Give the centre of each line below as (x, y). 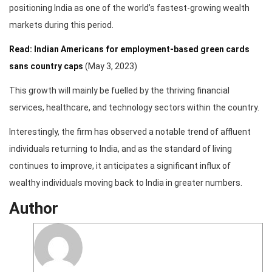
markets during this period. (61, 25)
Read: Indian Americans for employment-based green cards (129, 49)
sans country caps (46, 66)
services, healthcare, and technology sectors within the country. (134, 108)
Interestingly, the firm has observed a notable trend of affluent (130, 132)
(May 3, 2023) (110, 66)
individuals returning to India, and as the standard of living (121, 149)
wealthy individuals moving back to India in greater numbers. (126, 183)
